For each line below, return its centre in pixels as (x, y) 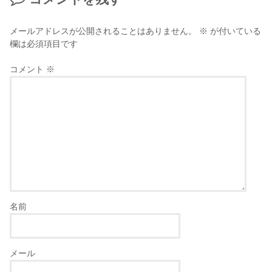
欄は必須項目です (44, 44)
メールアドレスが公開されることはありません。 (104, 32)
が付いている (235, 32)
